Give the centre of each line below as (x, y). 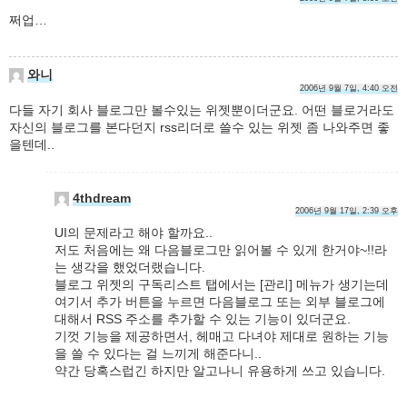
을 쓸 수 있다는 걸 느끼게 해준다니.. (158, 354)
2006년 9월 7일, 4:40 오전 (349, 89)
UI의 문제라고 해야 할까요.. (134, 233)
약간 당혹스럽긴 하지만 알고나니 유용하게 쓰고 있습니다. (220, 371)
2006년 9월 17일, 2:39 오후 (347, 211)
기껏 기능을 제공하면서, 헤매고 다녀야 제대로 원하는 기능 (222, 337)
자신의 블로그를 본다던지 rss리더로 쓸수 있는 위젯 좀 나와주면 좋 (199, 128)
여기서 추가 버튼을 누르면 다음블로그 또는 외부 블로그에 (220, 302)
